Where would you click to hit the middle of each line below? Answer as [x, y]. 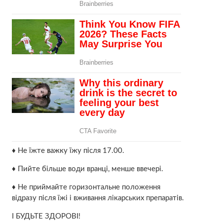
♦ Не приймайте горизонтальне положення [86, 187]
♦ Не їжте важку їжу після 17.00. [68, 150]
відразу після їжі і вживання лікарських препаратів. [98, 198]
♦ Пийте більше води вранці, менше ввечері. [87, 169]
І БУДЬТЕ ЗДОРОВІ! [46, 216]
